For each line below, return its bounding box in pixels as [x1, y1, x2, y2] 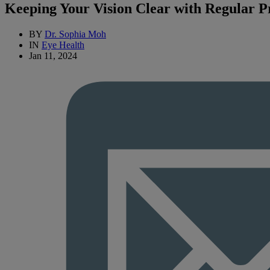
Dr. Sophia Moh [45, 29, 106, 40]
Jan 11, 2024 [29, 51, 77, 61]
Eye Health [42, 40, 84, 51]
